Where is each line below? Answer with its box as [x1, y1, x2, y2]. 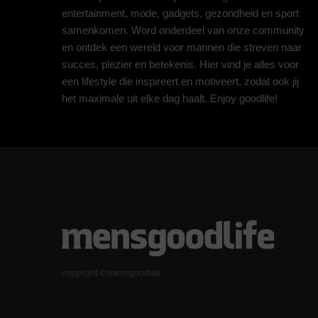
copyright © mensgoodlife [62, 268, 160, 278]
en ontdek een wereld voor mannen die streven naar [62, 41, 302, 53]
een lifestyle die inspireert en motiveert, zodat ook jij [62, 75, 299, 87]
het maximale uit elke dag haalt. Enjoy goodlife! [62, 92, 278, 104]
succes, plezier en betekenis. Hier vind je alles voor [62, 58, 299, 70]
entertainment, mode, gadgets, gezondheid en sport [62, 7, 299, 19]
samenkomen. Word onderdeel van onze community [62, 24, 305, 36]
